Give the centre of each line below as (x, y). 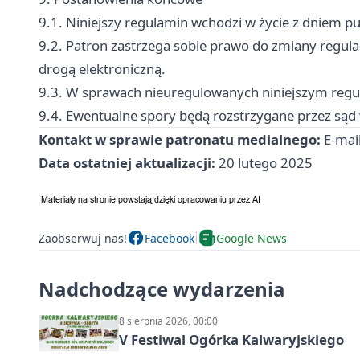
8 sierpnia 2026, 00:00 (168, 321)
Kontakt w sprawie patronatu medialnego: (180, 139)
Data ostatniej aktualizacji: (127, 163)
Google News (252, 238)
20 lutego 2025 (264, 163)
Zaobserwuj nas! (83, 238)
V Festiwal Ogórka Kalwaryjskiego (231, 340)
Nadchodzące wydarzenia (162, 289)
